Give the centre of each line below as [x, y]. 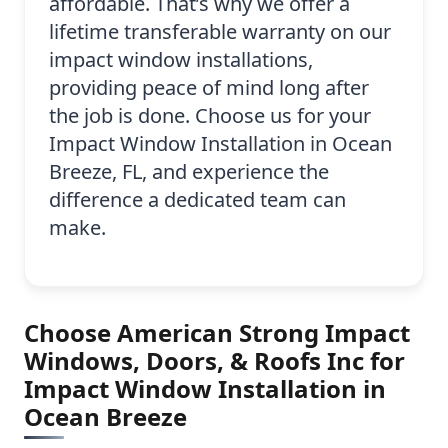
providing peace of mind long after [209, 88]
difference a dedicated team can [197, 200]
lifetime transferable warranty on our [220, 32]
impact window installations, [181, 60]
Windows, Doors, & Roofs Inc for [214, 361]
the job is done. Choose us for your [210, 116]
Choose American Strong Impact [217, 333]
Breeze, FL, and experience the [189, 172]
